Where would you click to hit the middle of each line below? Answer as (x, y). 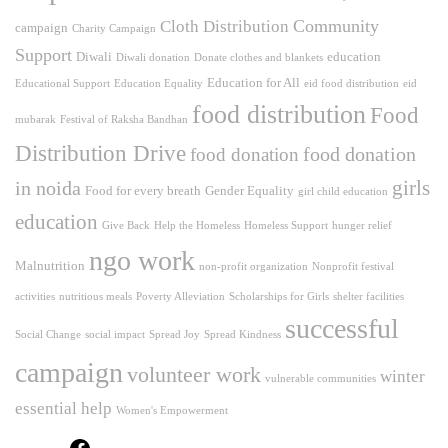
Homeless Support (286, 225)
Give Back (126, 225)
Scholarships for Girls (279, 296)
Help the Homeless (197, 225)
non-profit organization (253, 266)
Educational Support (62, 83)
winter (402, 376)
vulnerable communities (320, 378)
